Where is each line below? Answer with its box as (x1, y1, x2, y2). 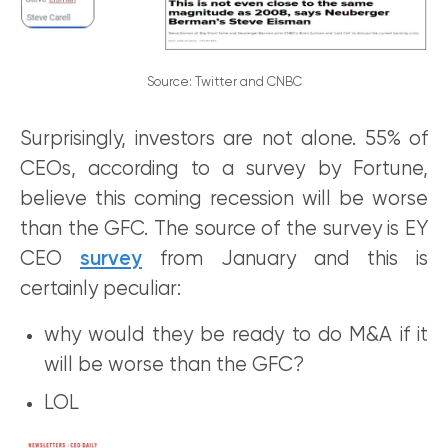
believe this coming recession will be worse (20, 189, 428, 211)
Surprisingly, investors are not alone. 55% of (20, 129, 428, 151)
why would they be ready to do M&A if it (44, 325, 428, 347)
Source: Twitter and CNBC (146, 76, 302, 89)
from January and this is (142, 249, 428, 271)
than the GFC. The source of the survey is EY (20, 219, 428, 241)
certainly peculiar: (20, 279, 181, 301)
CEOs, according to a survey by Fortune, (20, 159, 428, 181)
